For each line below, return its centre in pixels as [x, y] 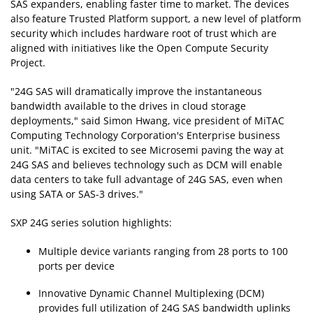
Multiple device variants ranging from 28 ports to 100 [163, 252]
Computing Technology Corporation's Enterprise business [145, 136]
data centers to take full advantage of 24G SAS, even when [147, 180]
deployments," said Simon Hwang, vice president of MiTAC [147, 121]
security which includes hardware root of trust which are [144, 34]
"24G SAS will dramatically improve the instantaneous [136, 92]
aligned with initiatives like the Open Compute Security [139, 48]
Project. [28, 63]
